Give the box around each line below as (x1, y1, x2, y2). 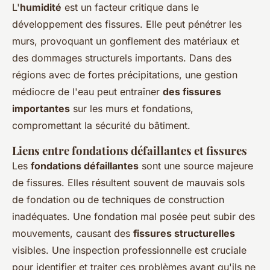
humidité (20, 1, 61, 14)
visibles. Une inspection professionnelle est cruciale (12, 244, 246, 257)
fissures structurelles (133, 227, 235, 240)
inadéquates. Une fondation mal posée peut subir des (12, 210, 255, 223)
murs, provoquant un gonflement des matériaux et (12, 35, 239, 48)
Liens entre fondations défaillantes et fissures (12, 143, 247, 159)
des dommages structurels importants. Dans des (12, 52, 231, 64)
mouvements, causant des (12, 227, 133, 240)
